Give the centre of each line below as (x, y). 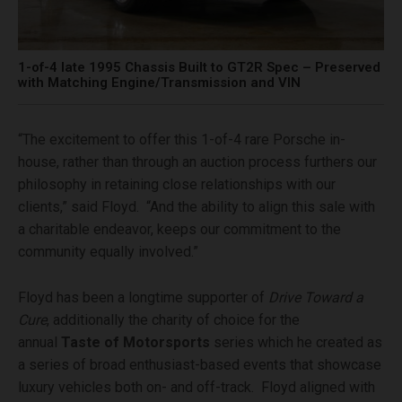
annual (39, 343)
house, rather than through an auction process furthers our (197, 162)
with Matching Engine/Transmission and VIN (159, 83)
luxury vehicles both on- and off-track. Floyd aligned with (197, 388)
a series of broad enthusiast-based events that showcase (200, 365)
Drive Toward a (316, 298)
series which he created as (298, 343)
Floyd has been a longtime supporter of (143, 298)
